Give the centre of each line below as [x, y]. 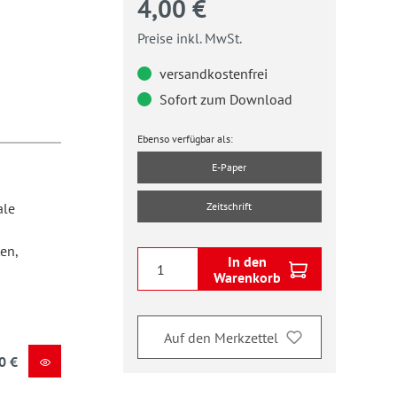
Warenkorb [247, 277]
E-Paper [230, 167]
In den [247, 261]
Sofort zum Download [224, 99]
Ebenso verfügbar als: [185, 139]
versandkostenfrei [211, 74]
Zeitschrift [230, 206]
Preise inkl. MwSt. [189, 38]
